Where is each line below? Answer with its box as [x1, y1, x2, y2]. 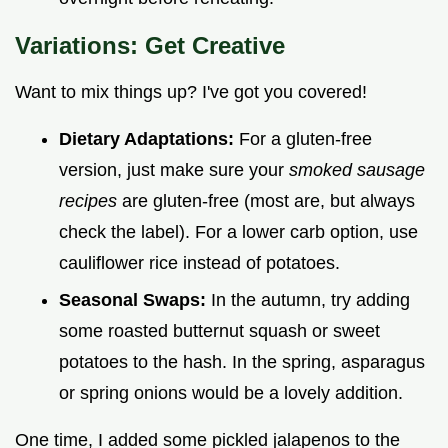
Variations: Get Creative [15, 32, 285, 60]
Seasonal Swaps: [59, 290, 211, 311]
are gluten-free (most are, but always [122, 191, 415, 212]
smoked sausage [289, 160, 425, 181]
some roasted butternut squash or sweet [59, 321, 380, 342]
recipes [59, 191, 122, 212]
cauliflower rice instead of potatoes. [59, 253, 340, 274]
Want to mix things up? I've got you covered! [15, 82, 367, 103]
